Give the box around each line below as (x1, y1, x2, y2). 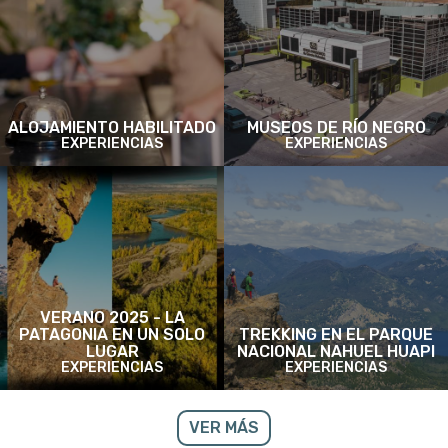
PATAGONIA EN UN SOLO (19, 325, 205, 344)
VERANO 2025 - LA (39, 308, 185, 327)
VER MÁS (189, 418, 259, 437)
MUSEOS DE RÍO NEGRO (246, 118, 426, 137)
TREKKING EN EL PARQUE (239, 325, 433, 344)
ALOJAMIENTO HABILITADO (8, 118, 216, 137)
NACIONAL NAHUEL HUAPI (237, 342, 435, 361)
